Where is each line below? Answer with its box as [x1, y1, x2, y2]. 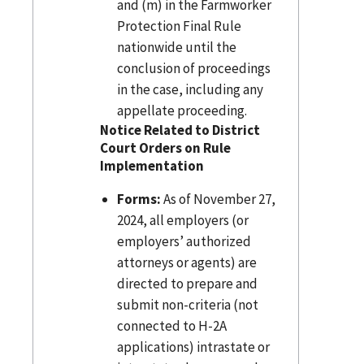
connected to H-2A [116, 316, 227, 335]
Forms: [116, 189, 161, 208]
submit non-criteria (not [116, 295, 258, 314]
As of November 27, [160, 189, 275, 208]
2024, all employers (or [116, 210, 249, 229]
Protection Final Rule [116, 16, 241, 35]
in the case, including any [116, 80, 263, 98]
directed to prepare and [116, 274, 258, 292]
